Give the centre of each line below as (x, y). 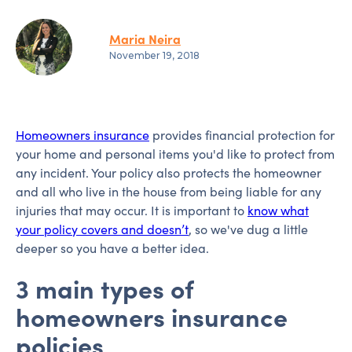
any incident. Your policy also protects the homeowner (169, 172)
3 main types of (105, 288)
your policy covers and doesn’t (102, 229)
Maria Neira (145, 38)
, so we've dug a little (248, 229)
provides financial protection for (242, 135)
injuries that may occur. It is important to (132, 210)
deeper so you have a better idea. (112, 248)
